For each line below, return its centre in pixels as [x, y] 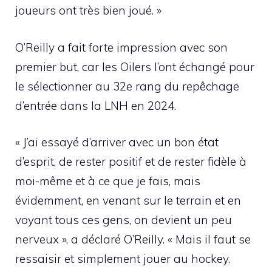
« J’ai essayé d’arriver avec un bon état [117, 142]
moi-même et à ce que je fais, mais [108, 181]
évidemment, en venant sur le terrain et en [128, 201]
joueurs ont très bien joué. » [88, 11]
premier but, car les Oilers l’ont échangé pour [135, 66]
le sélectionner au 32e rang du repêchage [127, 86]
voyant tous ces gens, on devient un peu [124, 220]
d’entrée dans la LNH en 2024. [96, 105]
